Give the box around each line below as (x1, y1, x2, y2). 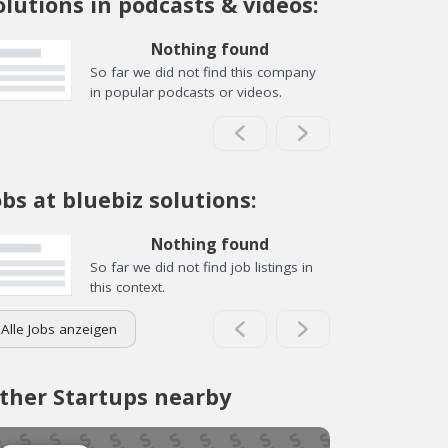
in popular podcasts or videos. (90, 83, 282, 101)
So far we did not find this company (90, 63, 316, 81)
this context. (90, 277, 165, 296)
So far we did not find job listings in (90, 257, 313, 276)
